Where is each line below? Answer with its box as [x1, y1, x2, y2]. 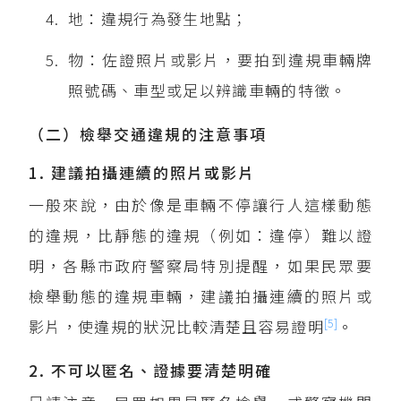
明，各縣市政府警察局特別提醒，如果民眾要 [29, 254, 372, 277]
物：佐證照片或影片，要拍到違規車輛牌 [68, 48, 372, 71]
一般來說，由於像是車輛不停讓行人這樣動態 [29, 193, 372, 216]
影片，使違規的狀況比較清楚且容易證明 [29, 315, 324, 337]
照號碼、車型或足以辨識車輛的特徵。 [68, 79, 347, 101]
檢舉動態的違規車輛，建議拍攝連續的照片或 [29, 285, 372, 307]
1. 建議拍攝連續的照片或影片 [29, 161, 256, 183]
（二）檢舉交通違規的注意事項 [29, 123, 268, 145]
